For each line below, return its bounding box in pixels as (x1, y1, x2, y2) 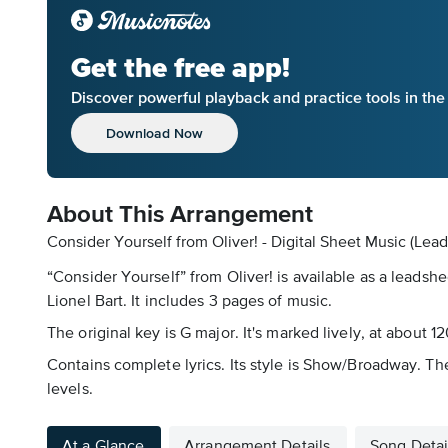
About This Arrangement (47, 203, 313, 227)
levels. (47, 382, 93, 398)
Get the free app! (71, 50, 290, 85)
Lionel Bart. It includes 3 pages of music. (47, 294, 333, 310)
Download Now (106, 124, 203, 141)
